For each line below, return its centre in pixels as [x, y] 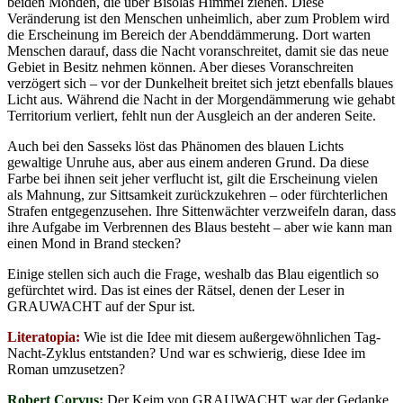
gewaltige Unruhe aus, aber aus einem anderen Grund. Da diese [188, 162]
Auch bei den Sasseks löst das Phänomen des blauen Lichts [175, 146]
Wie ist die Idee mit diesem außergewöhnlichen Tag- [230, 336]
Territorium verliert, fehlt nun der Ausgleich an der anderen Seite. [192, 115]
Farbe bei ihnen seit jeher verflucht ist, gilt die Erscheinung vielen [193, 178]
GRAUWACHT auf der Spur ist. [101, 306]
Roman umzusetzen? [66, 369]
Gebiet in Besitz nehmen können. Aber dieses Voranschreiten [180, 67]
